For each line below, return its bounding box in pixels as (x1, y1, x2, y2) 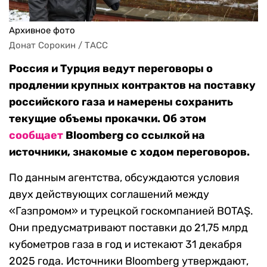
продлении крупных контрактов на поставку (9, 79, 256, 92)
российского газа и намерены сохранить (9, 95, 233, 109)
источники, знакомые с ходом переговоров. (9, 145, 250, 159)
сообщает (9, 129, 63, 142)
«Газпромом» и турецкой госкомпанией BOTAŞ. (9, 204, 253, 218)
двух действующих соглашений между (9, 188, 209, 201)
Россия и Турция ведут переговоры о (9, 62, 213, 76)
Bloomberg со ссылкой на (63, 129, 205, 142)
